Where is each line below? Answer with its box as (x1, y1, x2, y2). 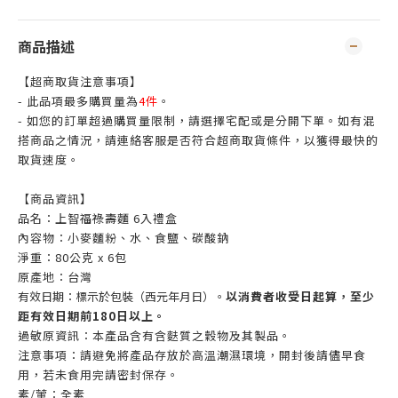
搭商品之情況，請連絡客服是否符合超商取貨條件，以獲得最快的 (18, 131, 378, 148)
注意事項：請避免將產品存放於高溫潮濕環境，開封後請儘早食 (18, 346, 366, 363)
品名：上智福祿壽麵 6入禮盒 (18, 210, 178, 227)
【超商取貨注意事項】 (18, 73, 142, 90)
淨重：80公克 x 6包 (18, 249, 127, 266)
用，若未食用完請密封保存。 (18, 366, 179, 383)
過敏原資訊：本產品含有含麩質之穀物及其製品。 (18, 327, 291, 344)
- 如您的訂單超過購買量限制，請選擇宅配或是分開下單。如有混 (18, 112, 375, 129)
